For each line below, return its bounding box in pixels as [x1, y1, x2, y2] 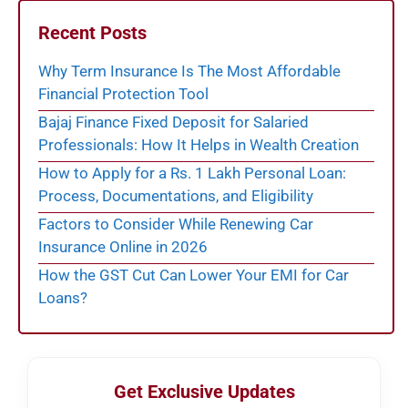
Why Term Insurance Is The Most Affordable [38, 62, 341, 81]
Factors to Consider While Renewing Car [38, 215, 313, 234]
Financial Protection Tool [38, 85, 209, 104]
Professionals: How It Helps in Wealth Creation [38, 136, 359, 155]
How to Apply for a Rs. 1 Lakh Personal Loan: [38, 164, 346, 183]
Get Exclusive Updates [113, 381, 295, 403]
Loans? [38, 289, 87, 308]
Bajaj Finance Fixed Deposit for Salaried [38, 113, 309, 132]
